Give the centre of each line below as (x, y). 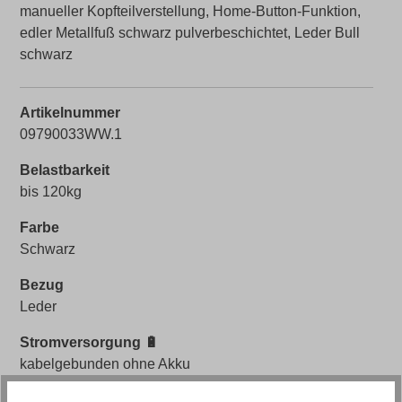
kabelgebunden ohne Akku (105, 363)
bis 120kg (51, 191)
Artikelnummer (70, 112)
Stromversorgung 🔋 (89, 342)
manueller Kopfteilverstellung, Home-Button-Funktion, (190, 11)
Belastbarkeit (65, 170)
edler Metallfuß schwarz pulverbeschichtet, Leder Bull (192, 32)
